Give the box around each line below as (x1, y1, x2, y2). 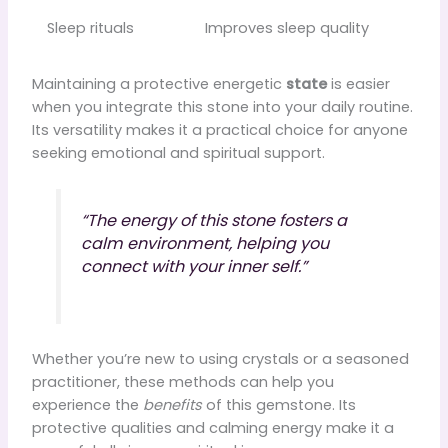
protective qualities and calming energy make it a (31, 418, 394, 439)
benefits (142, 395, 202, 416)
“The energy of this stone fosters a (80, 209, 347, 233)
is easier (326, 74, 390, 95)
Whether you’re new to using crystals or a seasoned (31, 349, 409, 370)
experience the (31, 395, 143, 416)
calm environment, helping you (80, 232, 329, 256)
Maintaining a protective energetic (31, 74, 286, 95)
